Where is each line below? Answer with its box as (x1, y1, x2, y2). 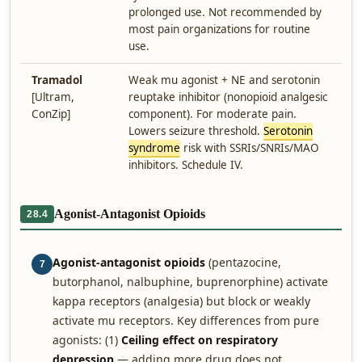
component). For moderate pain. (128, 107, 297, 121)
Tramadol (32, 73, 82, 87)
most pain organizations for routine (128, 22, 310, 36)
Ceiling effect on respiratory (121, 332, 278, 347)
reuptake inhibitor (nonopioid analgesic (128, 90, 327, 104)
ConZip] (32, 107, 70, 121)
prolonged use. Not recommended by (128, 5, 322, 19)
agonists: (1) (53, 332, 121, 347)
